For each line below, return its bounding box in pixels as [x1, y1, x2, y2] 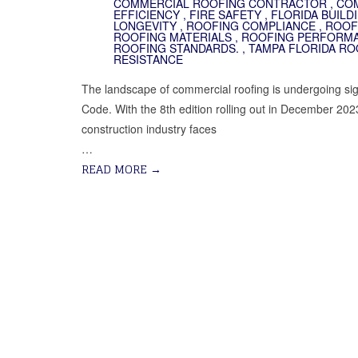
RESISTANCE [113, 51, 183, 68]
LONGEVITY [113, 18, 177, 34]
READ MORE [82, 159, 150, 180]
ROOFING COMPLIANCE [186, 18, 316, 34]
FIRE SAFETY [189, 6, 261, 23]
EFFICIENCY [113, 6, 180, 23]
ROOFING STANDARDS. [113, 40, 239, 57]
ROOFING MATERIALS [113, 29, 232, 46]
